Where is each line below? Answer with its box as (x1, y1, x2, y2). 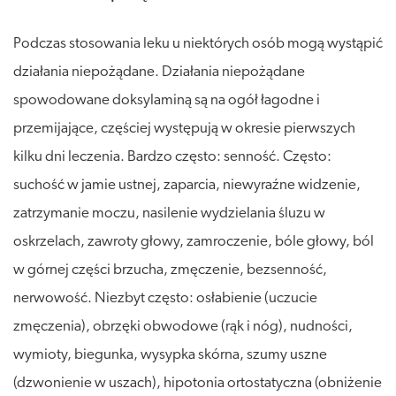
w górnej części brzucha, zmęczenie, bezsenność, (13, 262, 327, 278)
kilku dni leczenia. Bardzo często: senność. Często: (13, 148, 331, 164)
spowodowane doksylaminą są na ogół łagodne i (13, 92, 320, 108)
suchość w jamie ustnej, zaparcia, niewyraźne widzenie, (13, 177, 361, 193)
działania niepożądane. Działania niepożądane (13, 64, 305, 80)
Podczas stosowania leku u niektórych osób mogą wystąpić (13, 35, 383, 51)
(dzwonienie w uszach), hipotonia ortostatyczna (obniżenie (13, 375, 382, 391)
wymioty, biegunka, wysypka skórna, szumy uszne (13, 346, 327, 362)
